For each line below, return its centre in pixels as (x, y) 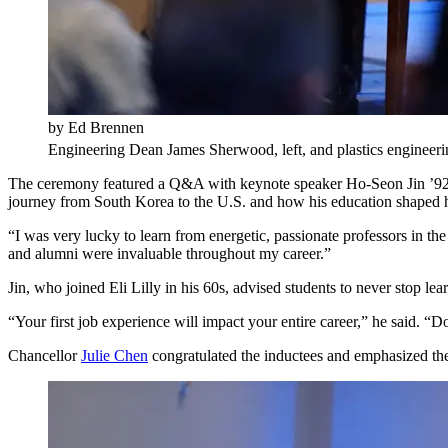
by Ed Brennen (96, 128)
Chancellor (44, 356)
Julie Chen (114, 356)
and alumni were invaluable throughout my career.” (169, 254)
